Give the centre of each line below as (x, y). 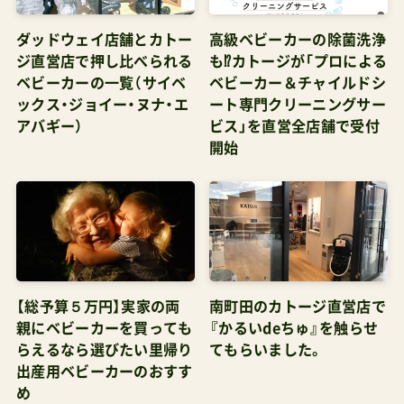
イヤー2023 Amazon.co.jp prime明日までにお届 (197, 18)
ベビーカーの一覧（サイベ (101, 83)
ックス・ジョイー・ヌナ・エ (102, 105)
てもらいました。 (266, 350)
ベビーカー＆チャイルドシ (298, 83)
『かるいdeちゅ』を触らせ (294, 329)
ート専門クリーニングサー (298, 105)
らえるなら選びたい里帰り (104, 350)
